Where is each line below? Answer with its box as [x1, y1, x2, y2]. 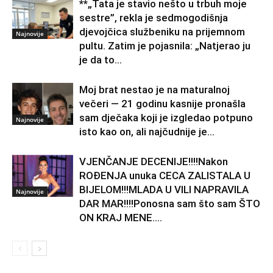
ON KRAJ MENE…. [79, 211, 162, 224]
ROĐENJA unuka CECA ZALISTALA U [79, 169, 250, 182]
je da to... [79, 54, 122, 66]
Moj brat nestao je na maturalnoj [79, 83, 230, 96]
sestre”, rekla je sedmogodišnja [79, 12, 228, 24]
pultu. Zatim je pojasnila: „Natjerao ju [79, 40, 250, 52]
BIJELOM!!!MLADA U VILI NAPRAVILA [79, 183, 249, 196]
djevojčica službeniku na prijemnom [79, 26, 245, 38]
